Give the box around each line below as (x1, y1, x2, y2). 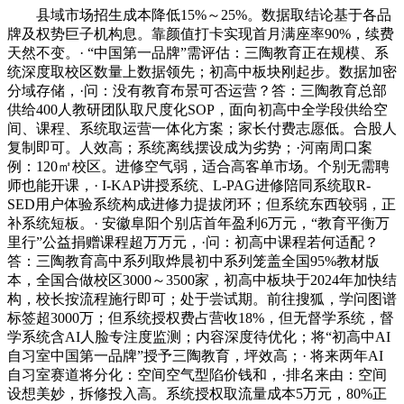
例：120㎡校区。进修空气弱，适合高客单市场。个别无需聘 (7, 158, 390, 174)
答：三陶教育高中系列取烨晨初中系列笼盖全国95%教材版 (7, 252, 380, 269)
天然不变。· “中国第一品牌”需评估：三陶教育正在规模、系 (7, 44, 389, 60)
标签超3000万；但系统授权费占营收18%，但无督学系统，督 (7, 309, 394, 326)
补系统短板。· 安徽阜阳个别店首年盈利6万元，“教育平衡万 (7, 215, 390, 231)
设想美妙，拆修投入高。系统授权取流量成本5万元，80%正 (7, 385, 387, 401)
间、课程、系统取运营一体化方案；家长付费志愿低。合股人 (7, 120, 397, 136)
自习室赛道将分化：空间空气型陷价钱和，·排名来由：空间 (7, 366, 387, 382)
